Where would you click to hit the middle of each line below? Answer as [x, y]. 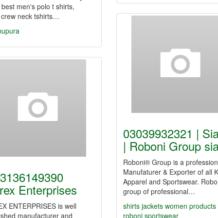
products [203, 206]
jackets [153, 206]
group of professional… [159, 191]
